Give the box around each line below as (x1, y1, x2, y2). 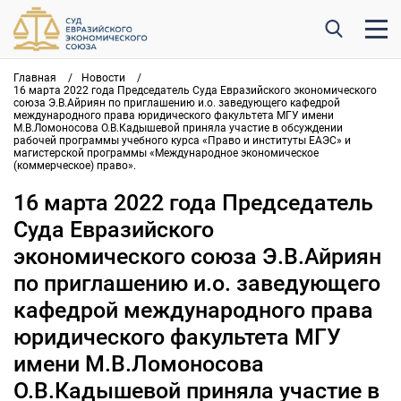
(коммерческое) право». (13, 159, 136, 172)
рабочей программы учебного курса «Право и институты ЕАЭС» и (13, 134, 351, 147)
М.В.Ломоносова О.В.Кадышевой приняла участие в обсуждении (13, 122, 343, 134)
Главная (13, 72, 56, 84)
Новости (81, 72, 125, 84)
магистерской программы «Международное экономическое (13, 147, 319, 159)
